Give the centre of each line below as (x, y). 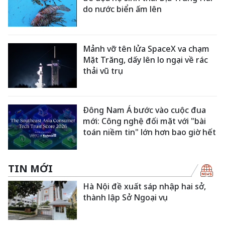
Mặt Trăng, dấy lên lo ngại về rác (146, 60)
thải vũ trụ (103, 71)
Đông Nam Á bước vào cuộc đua (145, 110)
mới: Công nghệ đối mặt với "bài (145, 121)
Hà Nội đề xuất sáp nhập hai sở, (145, 186)
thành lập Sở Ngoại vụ (126, 197)
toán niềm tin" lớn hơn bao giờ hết (150, 132)
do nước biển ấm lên (123, 9)
